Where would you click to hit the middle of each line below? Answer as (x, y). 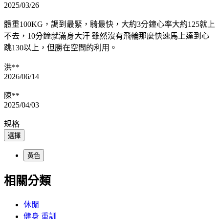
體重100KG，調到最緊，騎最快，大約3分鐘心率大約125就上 (109, 24)
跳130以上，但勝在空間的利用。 (61, 48)
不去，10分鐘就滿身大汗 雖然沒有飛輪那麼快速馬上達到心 (107, 36)
